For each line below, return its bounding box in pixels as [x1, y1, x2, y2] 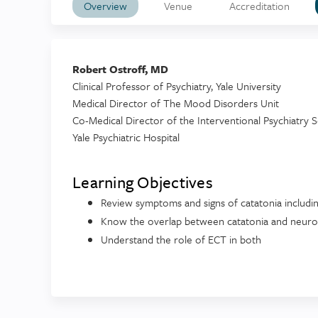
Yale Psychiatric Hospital [72, 129, 180, 146]
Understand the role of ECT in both [101, 231, 261, 248]
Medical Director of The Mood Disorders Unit [72, 95, 279, 111]
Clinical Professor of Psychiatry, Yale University [72, 78, 281, 94]
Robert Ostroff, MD [72, 61, 168, 77]
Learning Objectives [72, 170, 213, 194]
